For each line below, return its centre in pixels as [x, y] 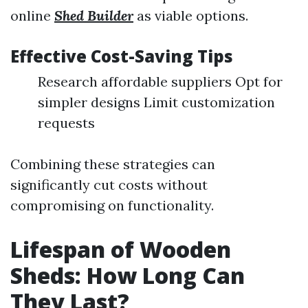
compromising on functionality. [112, 205]
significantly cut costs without [109, 185]
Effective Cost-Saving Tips [122, 56]
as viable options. [191, 15]
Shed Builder [94, 15]
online [32, 15]
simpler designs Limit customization [156, 102]
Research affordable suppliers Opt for [160, 81]
